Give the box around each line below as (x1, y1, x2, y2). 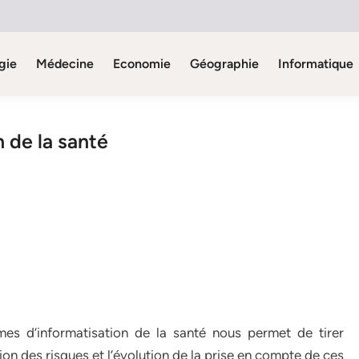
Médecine (35, 56, 94, 71)
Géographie (189, 56, 259, 71)
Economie (112, 56, 171, 71)
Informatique (277, 56, 353, 71)
